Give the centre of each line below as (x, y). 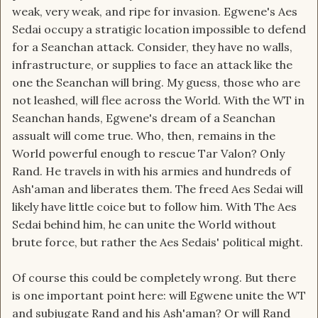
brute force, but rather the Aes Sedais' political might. (158, 242)
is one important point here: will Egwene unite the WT (159, 296)
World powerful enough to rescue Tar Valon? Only (148, 154)
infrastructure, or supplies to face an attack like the (152, 65)
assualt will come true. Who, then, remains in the (144, 136)
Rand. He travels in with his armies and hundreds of (152, 171)
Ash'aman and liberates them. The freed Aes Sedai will (158, 189)
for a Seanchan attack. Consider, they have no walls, (152, 47)
